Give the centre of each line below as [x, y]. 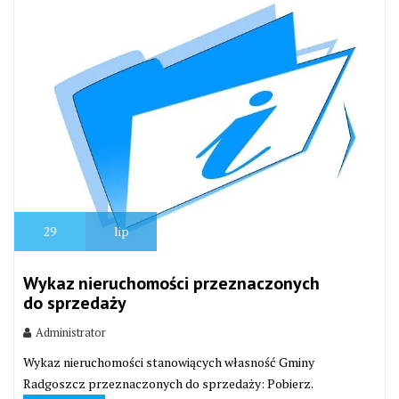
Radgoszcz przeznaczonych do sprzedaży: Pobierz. [168, 384]
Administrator [71, 333]
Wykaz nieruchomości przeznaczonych [171, 284]
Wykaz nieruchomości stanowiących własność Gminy [169, 362]
